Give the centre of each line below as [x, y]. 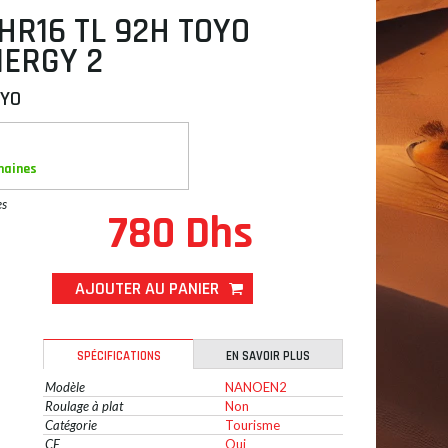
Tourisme [252, 425]
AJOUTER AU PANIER [146, 288]
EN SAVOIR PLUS [268, 356]
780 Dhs [180, 234]
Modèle [65, 387]
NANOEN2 [256, 387]
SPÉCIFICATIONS [118, 356]
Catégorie [71, 425]
